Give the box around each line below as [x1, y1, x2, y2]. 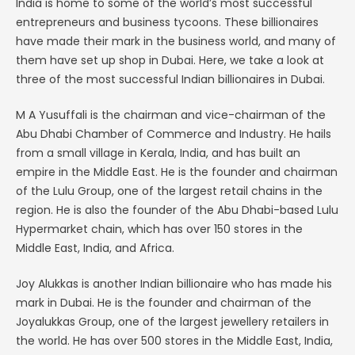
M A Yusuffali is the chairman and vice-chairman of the [16, 107, 326, 123]
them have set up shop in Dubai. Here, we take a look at [16, 52, 324, 68]
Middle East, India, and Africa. [16, 240, 174, 256]
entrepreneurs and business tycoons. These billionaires [16, 14, 319, 30]
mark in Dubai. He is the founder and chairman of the [16, 295, 311, 311]
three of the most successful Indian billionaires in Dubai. [16, 71, 325, 87]
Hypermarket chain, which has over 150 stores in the [16, 221, 303, 237]
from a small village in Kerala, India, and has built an [16, 145, 300, 161]
